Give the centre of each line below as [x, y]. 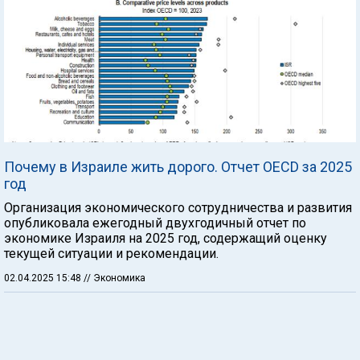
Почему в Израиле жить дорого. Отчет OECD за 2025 [178, 166]
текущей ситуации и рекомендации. [111, 253]
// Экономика [115, 278]
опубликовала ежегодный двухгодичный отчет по [155, 223]
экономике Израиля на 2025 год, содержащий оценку [166, 238]
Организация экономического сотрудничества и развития [178, 207]
